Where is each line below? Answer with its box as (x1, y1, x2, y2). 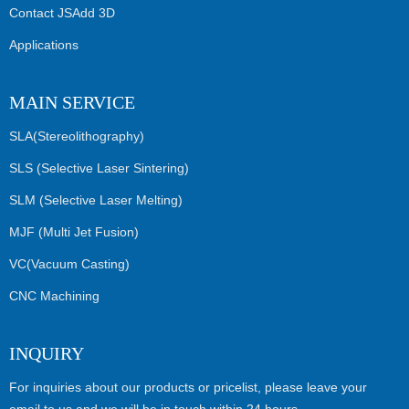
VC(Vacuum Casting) (9, 256, 130, 271)
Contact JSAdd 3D (9, 5, 115, 20)
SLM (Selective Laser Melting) (9, 192, 183, 207)
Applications (9, 37, 79, 52)
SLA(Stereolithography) (9, 128, 144, 143)
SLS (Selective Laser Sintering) (9, 160, 189, 175)
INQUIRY (9, 342, 84, 363)
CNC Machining (9, 288, 100, 303)
